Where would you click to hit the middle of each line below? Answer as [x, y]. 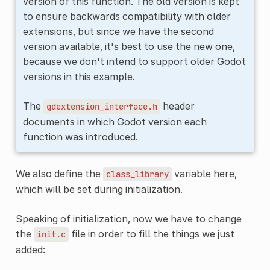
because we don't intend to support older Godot [134, 61]
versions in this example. [79, 76]
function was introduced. [80, 137]
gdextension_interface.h [102, 106]
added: [30, 249]
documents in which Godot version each [115, 121]
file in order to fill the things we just [151, 234]
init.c [51, 234]
